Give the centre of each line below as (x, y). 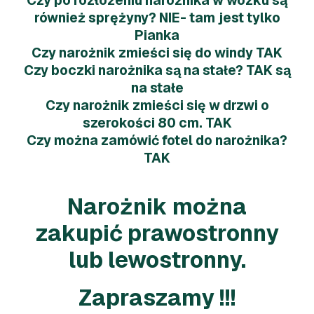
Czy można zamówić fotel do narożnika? (157, 140)
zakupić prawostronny (157, 233)
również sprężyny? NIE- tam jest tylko (157, 18)
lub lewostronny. (157, 259)
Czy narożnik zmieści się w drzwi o (157, 105)
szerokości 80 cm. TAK (157, 123)
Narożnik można (157, 206)
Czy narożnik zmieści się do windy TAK (157, 53)
